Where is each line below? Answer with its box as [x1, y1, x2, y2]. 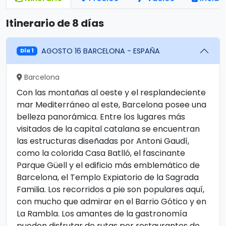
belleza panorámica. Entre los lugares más [17, 111, 185, 123]
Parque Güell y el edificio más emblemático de [17, 159, 200, 171]
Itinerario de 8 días [6, 16, 104, 30]
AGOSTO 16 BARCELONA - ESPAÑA [41, 45, 160, 56]
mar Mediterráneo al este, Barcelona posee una [17, 99, 206, 110]
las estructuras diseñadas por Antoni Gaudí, [17, 135, 189, 147]
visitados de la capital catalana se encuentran [17, 123, 200, 135]
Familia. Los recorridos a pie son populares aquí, [17, 184, 204, 195]
